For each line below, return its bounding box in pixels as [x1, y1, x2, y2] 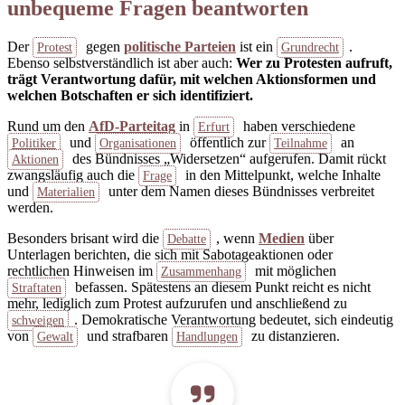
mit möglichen [251, 262, 336, 278]
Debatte [167, 231, 206, 246]
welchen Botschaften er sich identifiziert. [7, 87, 253, 103]
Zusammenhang [161, 264, 241, 278]
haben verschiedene [240, 118, 355, 134]
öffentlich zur [186, 134, 269, 150]
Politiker [12, 136, 56, 150]
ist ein [236, 38, 277, 54]
